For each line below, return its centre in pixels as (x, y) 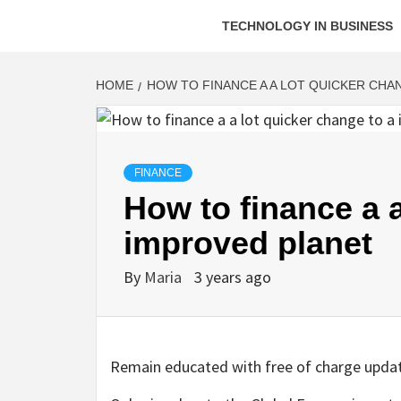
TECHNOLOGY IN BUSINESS (307, 26)
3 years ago (233, 277)
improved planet (248, 243)
